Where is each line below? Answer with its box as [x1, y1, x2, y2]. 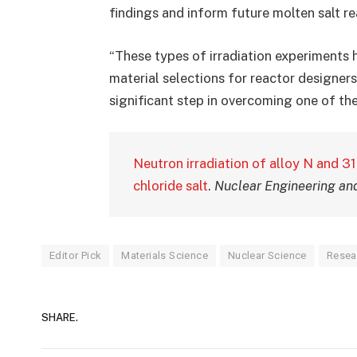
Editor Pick [49, 249, 102, 261]
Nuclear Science [227, 249, 307, 261]
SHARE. [41, 312, 78, 324]
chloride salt [132, 177, 208, 194]
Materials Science [121, 249, 208, 261]
